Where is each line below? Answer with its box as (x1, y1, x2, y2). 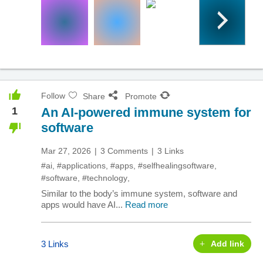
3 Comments (100, 146, 148, 156)
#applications (57, 161, 106, 170)
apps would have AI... (41, 200, 125, 210)
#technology (82, 173, 127, 183)
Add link (211, 239, 245, 248)
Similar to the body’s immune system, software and (41, 188, 237, 198)
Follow (41, 91, 65, 100)
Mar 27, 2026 (41, 146, 91, 156)
